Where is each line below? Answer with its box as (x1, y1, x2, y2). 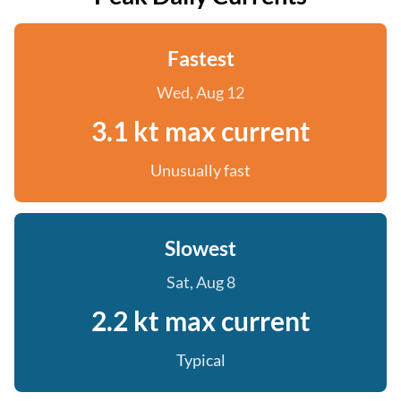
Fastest (166, 46, 235, 71)
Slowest (165, 235, 236, 260)
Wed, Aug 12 (157, 82, 244, 102)
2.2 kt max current (90, 304, 311, 337)
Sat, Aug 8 (166, 272, 235, 292)
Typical (175, 350, 226, 370)
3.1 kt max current (90, 115, 311, 147)
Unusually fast (150, 160, 251, 180)
